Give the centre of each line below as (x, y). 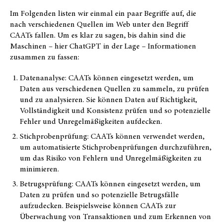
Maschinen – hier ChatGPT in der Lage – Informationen (103, 46)
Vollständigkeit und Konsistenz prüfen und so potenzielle (115, 110)
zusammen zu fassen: (45, 57)
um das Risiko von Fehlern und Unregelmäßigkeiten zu (111, 158)
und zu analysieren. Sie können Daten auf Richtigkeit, (109, 99)
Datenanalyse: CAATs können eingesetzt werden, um (107, 78)
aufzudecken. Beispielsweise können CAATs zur (98, 205)
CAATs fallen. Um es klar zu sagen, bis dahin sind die (98, 35)
